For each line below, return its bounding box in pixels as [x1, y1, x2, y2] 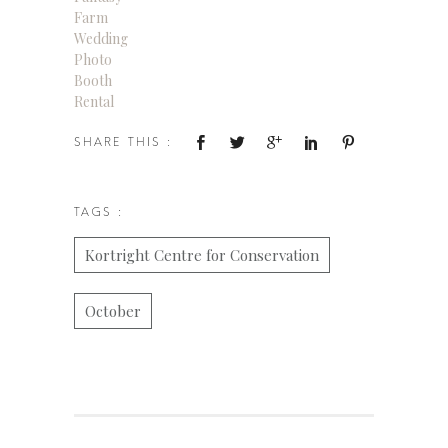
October [85, 301, 141, 321]
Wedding [74, 29, 128, 48]
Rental [74, 92, 114, 111]
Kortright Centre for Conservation [85, 245, 319, 265]
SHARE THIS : [74, 135, 172, 149]
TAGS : [74, 205, 123, 219]
